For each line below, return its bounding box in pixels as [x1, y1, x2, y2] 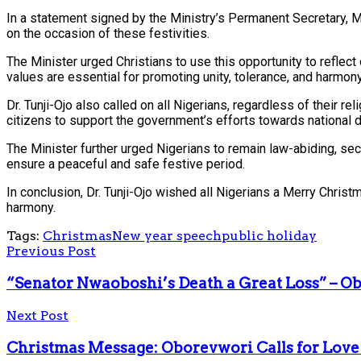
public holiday [222, 227, 317, 243]
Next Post [6, 308, 68, 324]
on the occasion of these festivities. [6, 25, 210, 41]
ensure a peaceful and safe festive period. [6, 156, 245, 172]
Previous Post [6, 243, 96, 259]
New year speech [112, 227, 222, 243]
